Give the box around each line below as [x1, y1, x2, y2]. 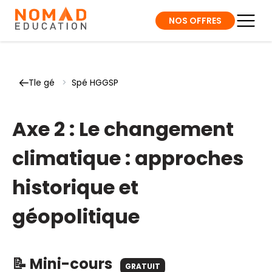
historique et [12, 174, 138, 201]
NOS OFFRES [169, 14, 222, 27]
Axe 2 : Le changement [12, 115, 234, 143]
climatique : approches [12, 144, 243, 172]
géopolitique [12, 203, 140, 230]
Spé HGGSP [72, 76, 118, 89]
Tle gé [29, 76, 55, 89]
